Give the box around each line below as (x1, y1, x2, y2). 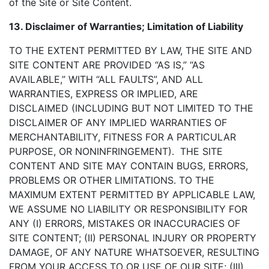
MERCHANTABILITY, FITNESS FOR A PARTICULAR (9, 131, 236, 143)
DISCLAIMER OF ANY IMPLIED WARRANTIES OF (9, 116, 227, 128)
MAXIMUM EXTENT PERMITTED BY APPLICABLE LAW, (9, 189, 255, 201)
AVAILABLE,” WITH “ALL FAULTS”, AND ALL (9, 73, 203, 85)
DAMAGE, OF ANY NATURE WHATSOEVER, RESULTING (9, 246, 259, 258)
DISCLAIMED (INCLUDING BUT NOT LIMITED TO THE (9, 102, 253, 114)
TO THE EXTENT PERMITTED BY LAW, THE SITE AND (9, 44, 252, 56)
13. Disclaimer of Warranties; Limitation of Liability (9, 20, 243, 32)
